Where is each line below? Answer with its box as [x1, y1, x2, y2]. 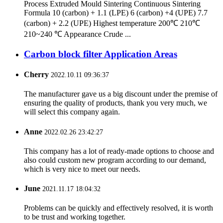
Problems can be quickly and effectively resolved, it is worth [24, 204, 213, 213]
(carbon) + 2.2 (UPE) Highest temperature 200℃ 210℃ [24, 19, 200, 28]
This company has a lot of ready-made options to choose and [24, 146, 214, 155]
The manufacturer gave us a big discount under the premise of [24, 90, 218, 99]
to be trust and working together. [24, 213, 125, 222]
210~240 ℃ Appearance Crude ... [24, 30, 131, 39]
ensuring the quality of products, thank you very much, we [24, 99, 207, 108]
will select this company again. [24, 108, 120, 116]
